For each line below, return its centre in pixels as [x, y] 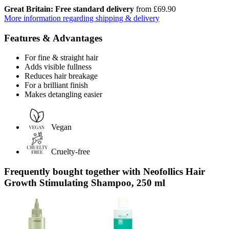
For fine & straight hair [61, 58]
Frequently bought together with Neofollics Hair [105, 171]
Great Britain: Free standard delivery [69, 9]
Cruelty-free [71, 152]
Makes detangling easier [63, 95]
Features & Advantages [53, 38]
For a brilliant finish [56, 85]
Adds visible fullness [58, 67]
